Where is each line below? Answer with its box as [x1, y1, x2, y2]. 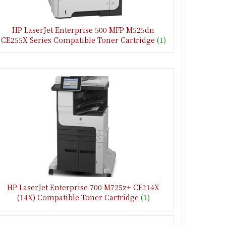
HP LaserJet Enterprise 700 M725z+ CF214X [7, 182, 160, 192]
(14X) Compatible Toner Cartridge [17, 192, 139, 202]
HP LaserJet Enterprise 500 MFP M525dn [12, 24, 155, 35]
